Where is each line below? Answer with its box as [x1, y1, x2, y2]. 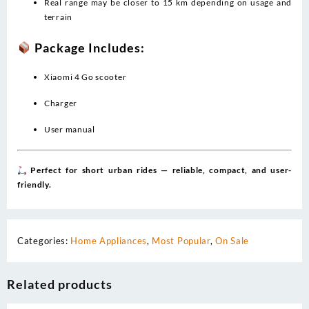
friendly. [17, 179, 52, 190]
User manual [44, 123, 95, 134]
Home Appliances [70, 235, 147, 247]
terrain [44, 12, 72, 23]
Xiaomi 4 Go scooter [44, 71, 127, 82]
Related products [7, 277, 112, 292]
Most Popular [152, 235, 210, 247]
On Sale [215, 235, 250, 247]
